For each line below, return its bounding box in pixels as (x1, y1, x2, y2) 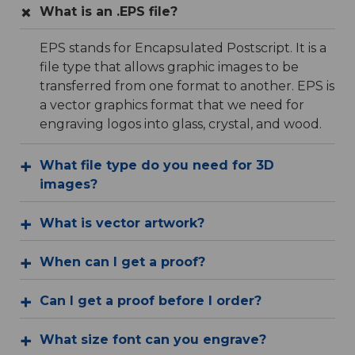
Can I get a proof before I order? (40, 293, 261, 309)
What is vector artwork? (40, 216, 204, 231)
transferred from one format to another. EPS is (40, 78, 334, 94)
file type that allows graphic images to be (40, 59, 299, 75)
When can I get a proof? (40, 254, 205, 270)
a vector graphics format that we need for (40, 97, 304, 113)
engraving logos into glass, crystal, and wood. (40, 116, 322, 132)
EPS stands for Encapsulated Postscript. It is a (40, 40, 326, 56)
